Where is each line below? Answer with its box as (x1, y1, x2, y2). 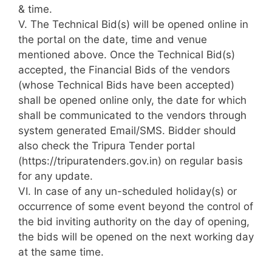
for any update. (18, 170, 93, 183)
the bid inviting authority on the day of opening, (18, 216, 250, 228)
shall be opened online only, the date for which (18, 94, 246, 107)
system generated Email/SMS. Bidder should (18, 124, 236, 137)
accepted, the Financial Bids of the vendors (18, 64, 230, 76)
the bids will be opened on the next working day (18, 231, 254, 243)
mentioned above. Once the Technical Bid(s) (18, 49, 235, 61)
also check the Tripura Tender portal (18, 140, 195, 152)
